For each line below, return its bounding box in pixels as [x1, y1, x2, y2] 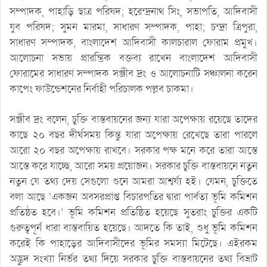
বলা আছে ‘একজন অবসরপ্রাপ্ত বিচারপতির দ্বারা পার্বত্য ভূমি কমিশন [10, 190, 257, 204]
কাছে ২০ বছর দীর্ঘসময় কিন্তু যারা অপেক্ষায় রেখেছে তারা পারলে [10, 128, 257, 142]
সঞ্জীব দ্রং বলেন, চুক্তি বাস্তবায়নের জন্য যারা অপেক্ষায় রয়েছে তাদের [10, 112, 257, 126]
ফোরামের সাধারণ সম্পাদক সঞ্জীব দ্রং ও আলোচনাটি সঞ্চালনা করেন [10, 66, 257, 80]
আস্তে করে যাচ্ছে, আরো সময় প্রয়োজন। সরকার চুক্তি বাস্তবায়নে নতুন [10, 159, 257, 173]
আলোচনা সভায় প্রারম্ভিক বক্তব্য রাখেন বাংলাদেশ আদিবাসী [10, 51, 257, 65]
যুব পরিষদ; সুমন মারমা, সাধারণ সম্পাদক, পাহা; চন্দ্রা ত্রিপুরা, [10, 20, 257, 34]
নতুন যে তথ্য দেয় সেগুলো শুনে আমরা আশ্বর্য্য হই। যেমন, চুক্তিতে [10, 174, 257, 188]
